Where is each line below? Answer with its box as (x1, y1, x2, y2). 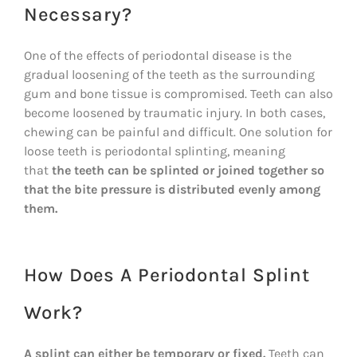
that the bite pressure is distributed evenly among (24, 181, 320, 197)
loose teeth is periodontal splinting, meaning (24, 143, 285, 159)
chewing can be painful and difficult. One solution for (24, 124, 332, 139)
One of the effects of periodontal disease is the (24, 47, 292, 63)
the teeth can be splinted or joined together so (52, 162, 324, 178)
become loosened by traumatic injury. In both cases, (24, 104, 325, 120)
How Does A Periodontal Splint (24, 263, 311, 286)
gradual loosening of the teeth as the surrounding (24, 66, 315, 82)
